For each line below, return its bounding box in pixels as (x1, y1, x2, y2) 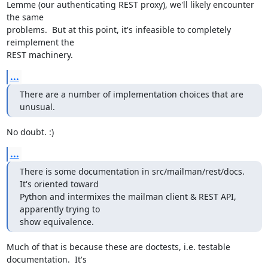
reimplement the (6, 36, 74, 48)
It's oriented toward (19, 178, 99, 190)
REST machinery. (6, 49, 73, 60)
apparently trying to (19, 203, 100, 215)
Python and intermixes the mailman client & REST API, (19, 191, 236, 202)
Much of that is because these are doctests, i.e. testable (6, 241, 230, 252)
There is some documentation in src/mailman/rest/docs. (19, 166, 245, 177)
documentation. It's (6, 254, 87, 265)
